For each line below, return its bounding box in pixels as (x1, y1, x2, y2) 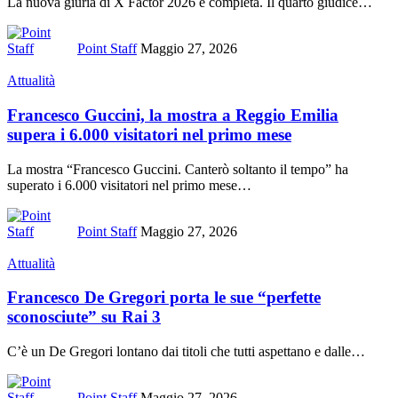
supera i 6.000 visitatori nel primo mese (7, 125, 291, 145)
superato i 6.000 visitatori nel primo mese (7, 177, 237, 193)
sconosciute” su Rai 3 (7, 307, 161, 327)
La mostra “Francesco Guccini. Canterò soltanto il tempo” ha (7, 161, 348, 177)
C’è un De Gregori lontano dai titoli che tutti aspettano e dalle (7, 344, 351, 360)
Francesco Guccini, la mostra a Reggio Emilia (7, 106, 338, 125)
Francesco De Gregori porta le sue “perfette (7, 288, 321, 307)
